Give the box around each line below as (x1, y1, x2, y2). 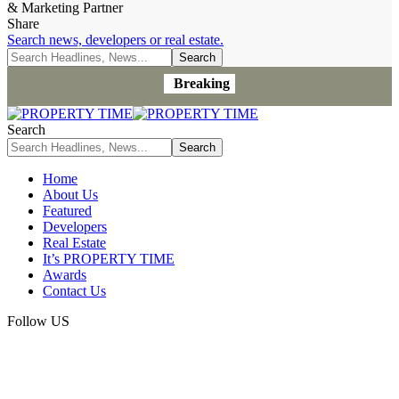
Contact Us (43, 283, 106, 298)
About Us (43, 187, 98, 202)
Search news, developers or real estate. (7, 32, 224, 47)
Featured (43, 203, 92, 218)
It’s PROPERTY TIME (43, 251, 175, 266)
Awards (43, 267, 86, 282)
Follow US (7, 313, 69, 329)
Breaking (174, 76, 230, 91)
